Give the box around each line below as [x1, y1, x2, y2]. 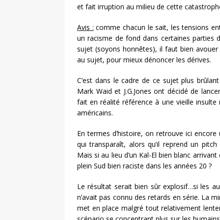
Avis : [77, 23, 94, 32]
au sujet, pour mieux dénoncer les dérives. [77, 55, 211, 65]
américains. [77, 108, 113, 118]
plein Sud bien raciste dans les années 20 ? [77, 161, 212, 171]
